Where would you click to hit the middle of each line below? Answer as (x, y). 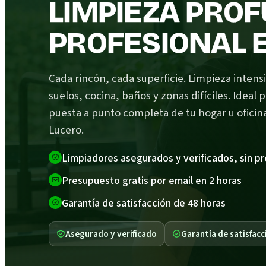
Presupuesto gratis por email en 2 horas (152, 180)
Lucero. (66, 130)
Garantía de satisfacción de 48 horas (144, 203)
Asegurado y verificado (111, 234)
